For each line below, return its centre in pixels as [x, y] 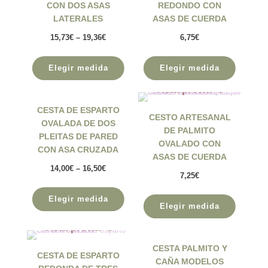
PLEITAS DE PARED [78, 136]
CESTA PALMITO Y [190, 248]
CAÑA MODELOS [190, 261]
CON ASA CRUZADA [78, 149]
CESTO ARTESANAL [190, 117]
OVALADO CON [190, 143]
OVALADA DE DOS [78, 123]
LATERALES [78, 18]
